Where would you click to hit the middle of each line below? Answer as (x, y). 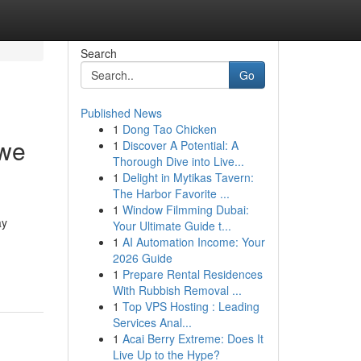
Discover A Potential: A (180, 145)
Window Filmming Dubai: (185, 210)
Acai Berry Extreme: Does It (193, 338)
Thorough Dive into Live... (178, 161)
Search (98, 53)
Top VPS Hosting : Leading (191, 306)
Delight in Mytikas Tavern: (188, 177)
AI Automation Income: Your (193, 242)
